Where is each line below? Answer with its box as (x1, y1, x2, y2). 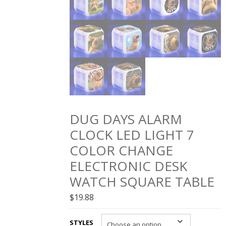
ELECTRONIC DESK (70, 156, 188, 175)
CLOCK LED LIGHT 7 (70, 125, 195, 144)
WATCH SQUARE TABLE (70, 172, 215, 191)
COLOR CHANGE (70, 141, 174, 159)
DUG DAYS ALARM (70, 109, 183, 128)
